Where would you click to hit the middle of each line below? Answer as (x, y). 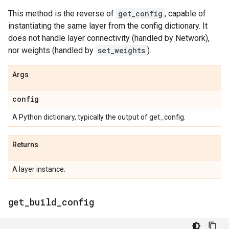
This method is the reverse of (62, 14)
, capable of (185, 14)
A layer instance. (39, 169)
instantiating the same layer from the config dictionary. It (108, 26)
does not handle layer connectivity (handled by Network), (109, 38)
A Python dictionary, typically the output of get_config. (99, 117)
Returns (25, 145)
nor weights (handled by (52, 51)
